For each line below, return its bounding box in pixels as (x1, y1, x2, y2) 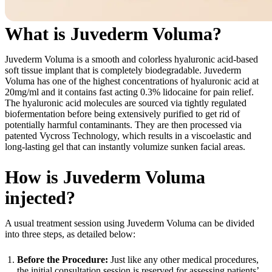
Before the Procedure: (17, 254, 108, 265)
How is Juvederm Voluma (5, 166, 205, 187)
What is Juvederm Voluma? (5, 23, 222, 44)
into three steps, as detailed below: (5, 228, 135, 239)
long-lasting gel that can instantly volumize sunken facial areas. (5, 141, 250, 152)
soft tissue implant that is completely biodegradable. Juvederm (5, 64, 241, 75)
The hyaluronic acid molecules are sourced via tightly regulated (5, 97, 246, 108)
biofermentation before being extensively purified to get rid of (5, 108, 240, 119)
